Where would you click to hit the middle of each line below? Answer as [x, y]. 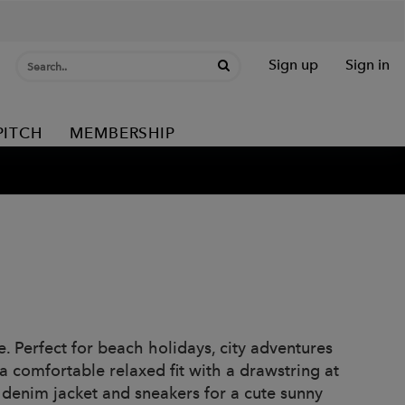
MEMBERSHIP [122, 133]
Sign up [293, 65]
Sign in [367, 65]
